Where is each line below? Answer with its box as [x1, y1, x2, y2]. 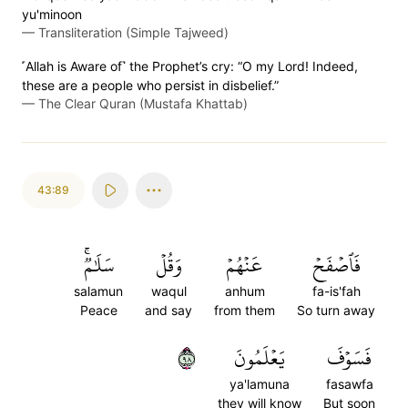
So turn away [297, 302, 375, 318]
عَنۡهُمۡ [226, 246, 263, 284]
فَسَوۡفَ [327, 339, 372, 377]
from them [214, 302, 275, 318]
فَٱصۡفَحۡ [311, 246, 361, 284]
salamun [74, 283, 123, 299]
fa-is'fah [311, 283, 361, 299]
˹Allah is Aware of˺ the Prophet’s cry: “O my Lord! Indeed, [22, 58, 358, 74]
